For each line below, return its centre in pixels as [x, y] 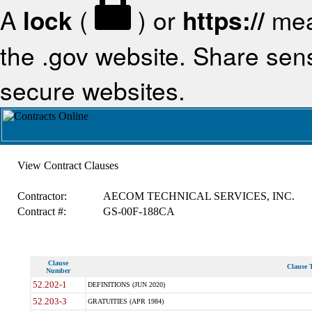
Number [58, 271]
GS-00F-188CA [139, 211]
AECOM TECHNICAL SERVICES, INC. [198, 196]
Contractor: [42, 196]
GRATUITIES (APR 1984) [125, 301]
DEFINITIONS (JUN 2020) [126, 284]
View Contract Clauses [68, 165]
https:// [224, 20]
